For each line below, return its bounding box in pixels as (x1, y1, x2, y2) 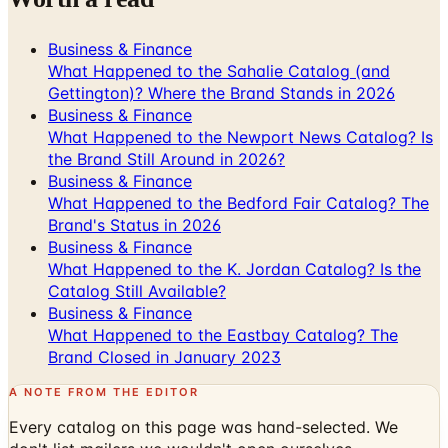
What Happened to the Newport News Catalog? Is (48, 126, 433, 147)
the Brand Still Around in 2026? (48, 148, 285, 169)
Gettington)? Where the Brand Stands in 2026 (48, 82, 395, 103)
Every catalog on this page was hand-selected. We (9, 416, 398, 437)
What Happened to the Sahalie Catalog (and (48, 60, 390, 81)
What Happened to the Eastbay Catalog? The (48, 324, 398, 345)
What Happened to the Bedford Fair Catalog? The (48, 192, 429, 213)
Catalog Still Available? (48, 280, 226, 301)
